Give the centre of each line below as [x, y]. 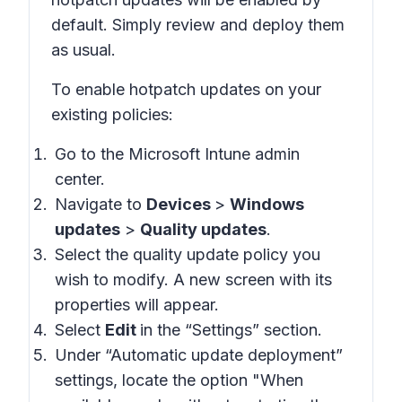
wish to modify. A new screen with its [193, 280]
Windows [267, 204]
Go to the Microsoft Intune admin [177, 154]
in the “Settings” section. [231, 330]
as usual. [83, 50]
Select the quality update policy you [188, 254]
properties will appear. [137, 305]
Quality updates [203, 229]
